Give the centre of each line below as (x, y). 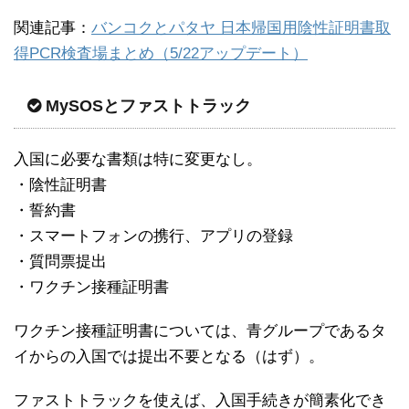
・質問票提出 (60, 261)
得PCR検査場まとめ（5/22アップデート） (161, 53)
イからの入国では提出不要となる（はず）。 (169, 356)
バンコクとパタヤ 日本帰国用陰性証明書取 (241, 27)
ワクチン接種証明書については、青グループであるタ (200, 330)
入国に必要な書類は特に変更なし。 (138, 159)
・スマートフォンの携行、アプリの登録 (153, 236)
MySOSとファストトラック (148, 105)
